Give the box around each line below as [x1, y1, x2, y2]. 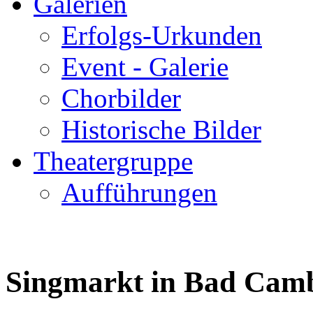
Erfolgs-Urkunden [61, 20, 262, 50]
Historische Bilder [61, 115, 261, 145]
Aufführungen [61, 177, 217, 208]
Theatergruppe [34, 146, 193, 176]
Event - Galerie [61, 52, 228, 82]
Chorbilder [61, 83, 181, 113]
